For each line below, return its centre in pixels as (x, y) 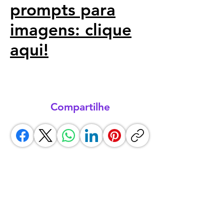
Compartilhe (80, 107)
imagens (42, 29)
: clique (103, 29)
